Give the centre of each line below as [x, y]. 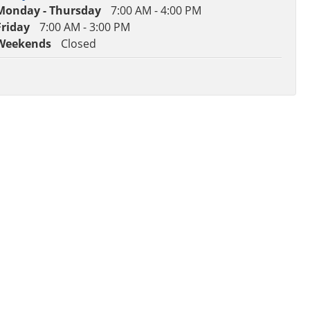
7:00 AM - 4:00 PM [156, 10]
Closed [78, 44]
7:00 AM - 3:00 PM [84, 27]
